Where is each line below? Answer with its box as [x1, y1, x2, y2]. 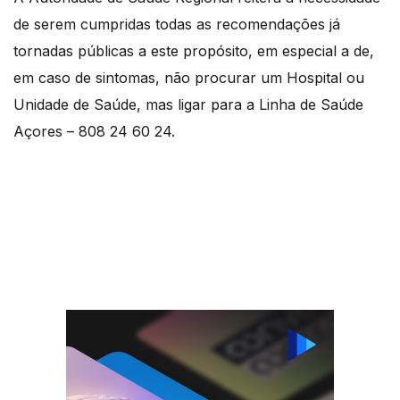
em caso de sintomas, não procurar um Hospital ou [13, 69, 364, 87]
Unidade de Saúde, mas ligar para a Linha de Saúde [13, 96, 363, 113]
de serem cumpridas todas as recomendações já [13, 15, 340, 33]
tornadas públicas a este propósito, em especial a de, [13, 42, 374, 60]
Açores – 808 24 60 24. [13, 122, 175, 140]
